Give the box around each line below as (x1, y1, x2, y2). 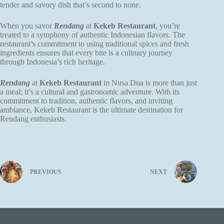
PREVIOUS (30, 168, 61, 176)
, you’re (155, 21, 180, 30)
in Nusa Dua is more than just (101, 78, 197, 87)
